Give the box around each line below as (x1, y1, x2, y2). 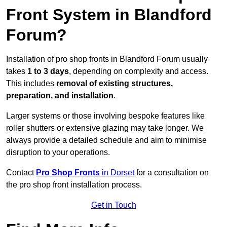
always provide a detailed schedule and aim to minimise (6, 136, 207, 145)
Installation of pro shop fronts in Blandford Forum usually (6, 55, 208, 64)
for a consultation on (134, 168, 209, 177)
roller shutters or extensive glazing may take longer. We (6, 124, 204, 133)
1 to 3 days (27, 67, 69, 76)
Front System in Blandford (6, 6, 212, 24)
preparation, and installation (6, 91, 113, 100)
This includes (6, 79, 56, 88)
